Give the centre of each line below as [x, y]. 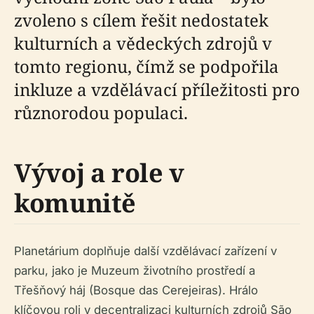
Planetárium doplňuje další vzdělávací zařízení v [145, 251]
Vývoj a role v [99, 173]
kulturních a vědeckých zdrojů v [143, 43]
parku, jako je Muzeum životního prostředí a [135, 271]
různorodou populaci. [101, 112]
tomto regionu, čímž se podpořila [146, 66]
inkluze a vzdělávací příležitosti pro [157, 89]
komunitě [75, 203]
